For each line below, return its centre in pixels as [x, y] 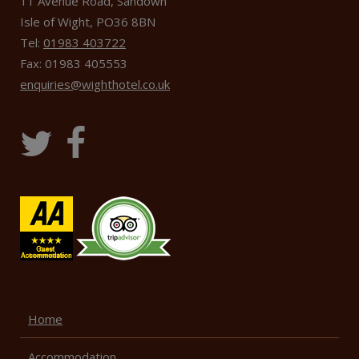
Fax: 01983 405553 [74, 64]
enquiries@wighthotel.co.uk [95, 85]
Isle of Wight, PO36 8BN [88, 22]
